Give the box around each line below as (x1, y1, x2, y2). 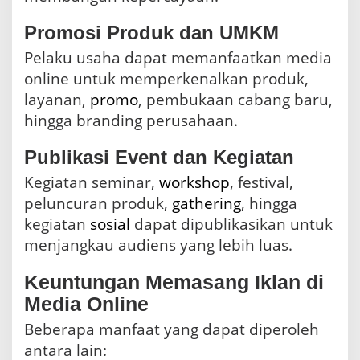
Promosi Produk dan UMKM (24, 22, 279, 44)
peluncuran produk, (24, 193, 172, 215)
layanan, (24, 89, 90, 111)
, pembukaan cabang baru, (138, 89, 333, 111)
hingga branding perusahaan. (24, 110, 238, 132)
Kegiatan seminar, (24, 172, 159, 194)
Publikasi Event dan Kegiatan (24, 146, 294, 169)
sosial (90, 214, 130, 235)
